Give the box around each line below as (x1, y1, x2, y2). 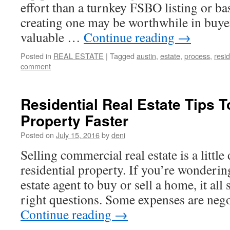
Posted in (21, 50, 51, 61)
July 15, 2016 (56, 129, 100, 140)
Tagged (110, 50, 135, 61)
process (184, 50, 210, 61)
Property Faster (21, 110, 128, 131)
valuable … (21, 28, 84, 46)
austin (137, 50, 156, 61)
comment (21, 61, 51, 71)
